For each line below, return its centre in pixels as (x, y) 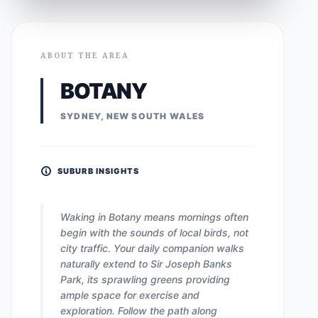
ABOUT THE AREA (85, 55)
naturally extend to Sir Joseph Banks (146, 264)
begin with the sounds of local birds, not (154, 232)
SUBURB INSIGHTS (99, 171)
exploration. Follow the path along (139, 311)
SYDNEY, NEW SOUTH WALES (133, 116)
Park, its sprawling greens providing (145, 279)
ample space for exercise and (130, 295)
